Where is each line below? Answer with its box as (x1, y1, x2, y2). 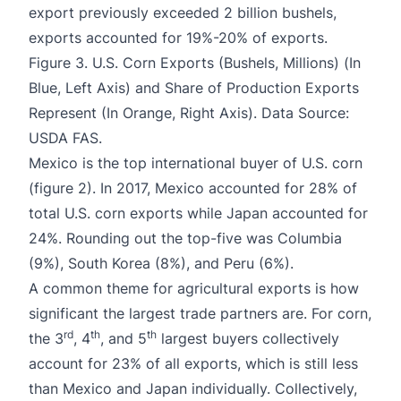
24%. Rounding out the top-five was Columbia (29, 228, 342, 247)
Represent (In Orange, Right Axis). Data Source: (29, 103, 349, 122)
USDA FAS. (29, 128, 102, 147)
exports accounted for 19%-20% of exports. (29, 28, 328, 47)
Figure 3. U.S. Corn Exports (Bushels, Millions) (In (29, 53, 361, 72)
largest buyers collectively (157, 328, 339, 347)
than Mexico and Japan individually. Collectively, (29, 379, 357, 397)
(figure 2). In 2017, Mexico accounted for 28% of (29, 178, 357, 197)
